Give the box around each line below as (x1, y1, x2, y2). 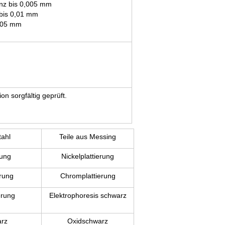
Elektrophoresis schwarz (49, 191, 127, 199)
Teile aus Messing (59, 133, 116, 141)
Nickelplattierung (61, 152, 114, 160)
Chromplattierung (60, 172, 116, 180)
